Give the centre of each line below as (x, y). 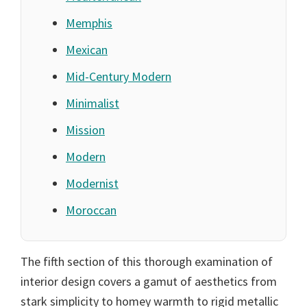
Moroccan (91, 210)
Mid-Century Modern (119, 77)
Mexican (87, 50)
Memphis (89, 23)
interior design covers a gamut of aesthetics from (149, 282)
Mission (85, 130)
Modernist (92, 184)
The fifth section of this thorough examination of (147, 262)
